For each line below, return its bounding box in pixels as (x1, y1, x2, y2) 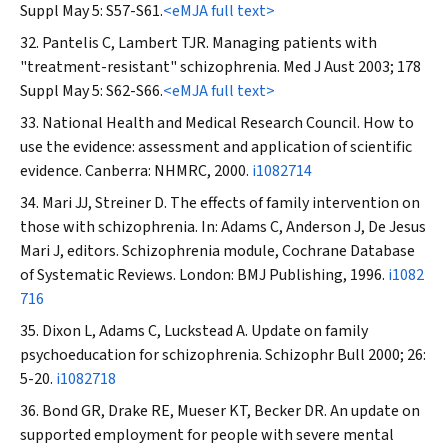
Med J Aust (283, 56, 355, 78)
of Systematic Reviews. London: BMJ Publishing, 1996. (20, 264, 388, 286)
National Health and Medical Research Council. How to (42, 112, 414, 134)
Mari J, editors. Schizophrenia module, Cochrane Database (20, 240, 415, 262)
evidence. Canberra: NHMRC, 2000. (20, 160, 252, 182)
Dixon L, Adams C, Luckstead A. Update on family (42, 320, 368, 342)
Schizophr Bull (265, 344, 365, 366)
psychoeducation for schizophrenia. (20, 344, 265, 366)
